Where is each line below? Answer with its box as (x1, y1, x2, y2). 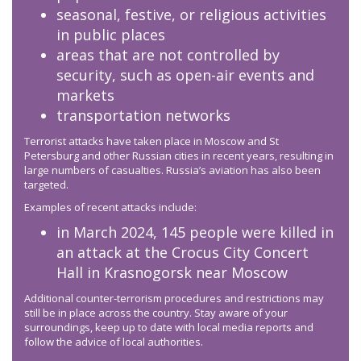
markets (56, 85, 114, 106)
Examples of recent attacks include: (24, 200, 197, 215)
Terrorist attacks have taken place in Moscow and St (24, 134, 279, 149)
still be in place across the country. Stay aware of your (24, 305, 288, 321)
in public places (56, 25, 165, 45)
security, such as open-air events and (56, 65, 314, 85)
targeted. (24, 177, 71, 193)
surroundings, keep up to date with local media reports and (24, 320, 313, 335)
